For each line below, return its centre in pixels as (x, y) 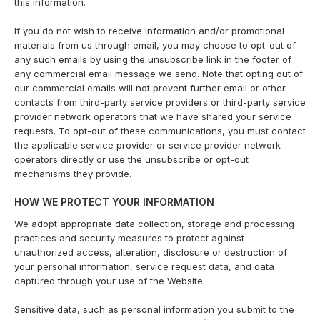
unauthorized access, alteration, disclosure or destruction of (151, 252)
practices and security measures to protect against (129, 238)
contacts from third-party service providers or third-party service (160, 102)
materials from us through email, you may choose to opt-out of (155, 45)
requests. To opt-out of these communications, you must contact (160, 131)
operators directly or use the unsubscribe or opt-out (131, 159)
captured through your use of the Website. (110, 281)
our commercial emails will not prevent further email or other (150, 88)
